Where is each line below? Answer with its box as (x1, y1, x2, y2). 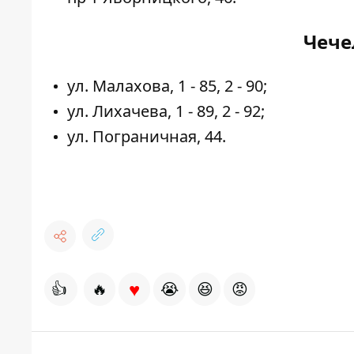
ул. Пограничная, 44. (67, 126, 226, 148)
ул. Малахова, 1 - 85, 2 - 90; (67, 75, 267, 97)
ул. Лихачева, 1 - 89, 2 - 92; (67, 100, 265, 122)
